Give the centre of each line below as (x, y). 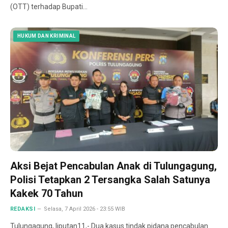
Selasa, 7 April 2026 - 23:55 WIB (85, 209)
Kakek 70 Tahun (47, 193)
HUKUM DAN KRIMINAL (47, 36)
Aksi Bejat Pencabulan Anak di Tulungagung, (113, 166)
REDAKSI (23, 209)
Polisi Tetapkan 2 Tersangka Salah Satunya (110, 179)
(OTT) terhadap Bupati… (49, 7)
